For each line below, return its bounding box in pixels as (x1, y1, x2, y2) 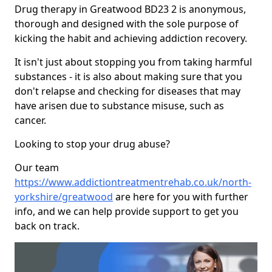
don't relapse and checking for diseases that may (15, 84, 240, 98)
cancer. (15, 114, 46, 127)
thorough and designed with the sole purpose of (15, 17, 239, 31)
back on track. (15, 219, 80, 233)
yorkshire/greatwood (15, 190, 113, 204)
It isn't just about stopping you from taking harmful (15, 55, 252, 69)
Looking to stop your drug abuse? (15, 137, 170, 151)
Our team (15, 161, 59, 175)
